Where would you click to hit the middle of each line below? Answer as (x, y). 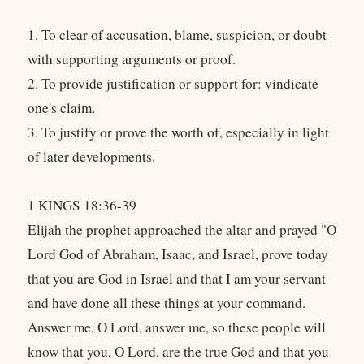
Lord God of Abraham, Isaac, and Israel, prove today (178, 254)
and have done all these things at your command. (167, 303)
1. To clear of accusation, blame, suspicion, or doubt (177, 35)
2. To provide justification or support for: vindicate (173, 84)
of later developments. (91, 157)
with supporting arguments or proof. (132, 59)
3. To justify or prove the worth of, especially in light (178, 132)
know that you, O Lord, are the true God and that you (178, 352)
